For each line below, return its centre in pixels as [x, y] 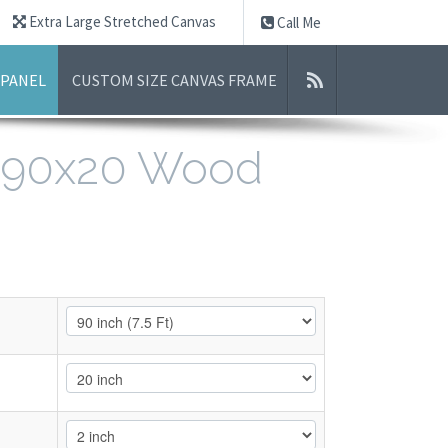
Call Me [297, 22]
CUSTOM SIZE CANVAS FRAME [175, 80]
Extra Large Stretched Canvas [121, 21]
